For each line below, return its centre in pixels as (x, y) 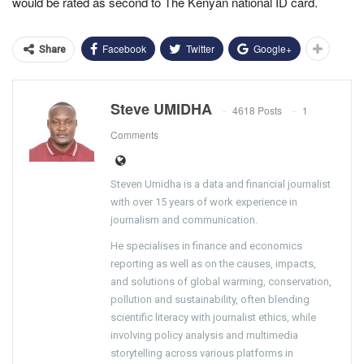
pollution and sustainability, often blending (210, 299)
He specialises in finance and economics (206, 245)
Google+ (273, 48)
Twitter (200, 48)
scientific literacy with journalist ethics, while (213, 317)
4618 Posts (257, 110)
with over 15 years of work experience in (204, 201)
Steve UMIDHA (161, 108)
